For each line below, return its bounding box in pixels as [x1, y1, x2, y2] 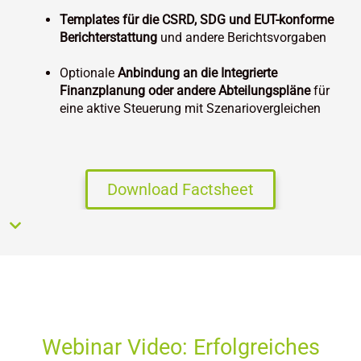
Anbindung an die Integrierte [114, 64, 278, 81]
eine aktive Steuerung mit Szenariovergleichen [60, 100, 322, 116]
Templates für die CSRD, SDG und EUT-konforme [60, 11, 334, 27]
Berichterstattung [60, 29, 158, 45]
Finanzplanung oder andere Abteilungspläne [60, 82, 311, 98]
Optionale [60, 64, 115, 81]
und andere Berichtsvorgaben [157, 29, 327, 45]
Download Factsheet [107, 180, 254, 200]
